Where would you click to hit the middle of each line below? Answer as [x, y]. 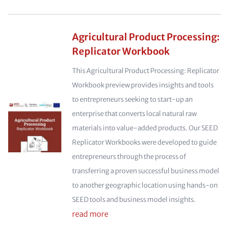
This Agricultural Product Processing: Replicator [145, 71]
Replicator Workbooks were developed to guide [144, 142]
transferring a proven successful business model [145, 171]
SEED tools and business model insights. [134, 200]
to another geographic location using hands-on [145, 185]
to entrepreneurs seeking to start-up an [132, 99]
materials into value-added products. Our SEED [145, 128]
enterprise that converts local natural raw [134, 114]
